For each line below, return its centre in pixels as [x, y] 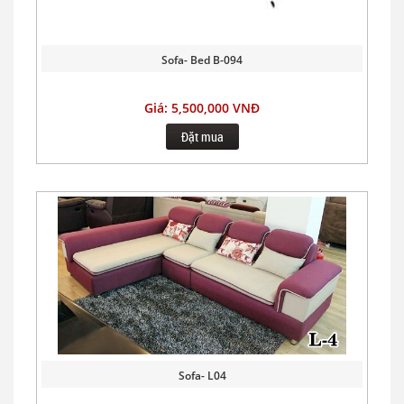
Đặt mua [202, 136]
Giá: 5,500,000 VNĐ [202, 107]
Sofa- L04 [202, 375]
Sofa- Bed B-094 [202, 60]
